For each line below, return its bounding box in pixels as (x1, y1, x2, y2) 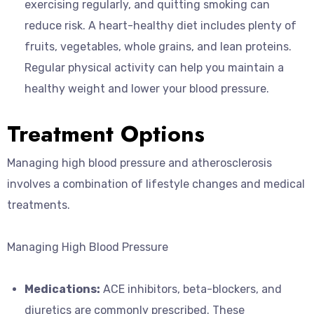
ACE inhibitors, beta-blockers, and (100, 282, 282, 296)
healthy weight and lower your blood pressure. (25, 82, 269, 95)
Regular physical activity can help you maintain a (25, 61, 284, 74)
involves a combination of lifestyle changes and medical (7, 177, 305, 191)
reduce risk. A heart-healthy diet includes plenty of (25, 19, 296, 32)
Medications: (25, 282, 100, 296)
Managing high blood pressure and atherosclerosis (7, 156, 272, 170)
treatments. (7, 198, 70, 212)
